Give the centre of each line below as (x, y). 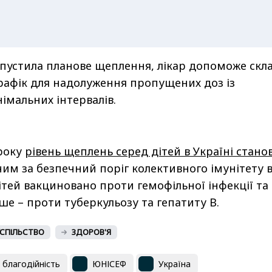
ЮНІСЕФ (109, 263)
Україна (175, 263)
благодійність (31, 263)
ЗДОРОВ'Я (91, 232)
